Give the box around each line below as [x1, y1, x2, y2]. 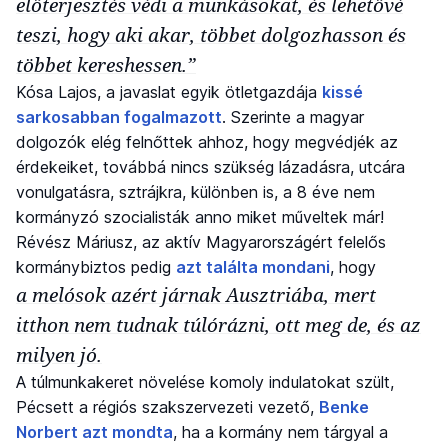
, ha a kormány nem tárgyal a [173, 422, 388, 443]
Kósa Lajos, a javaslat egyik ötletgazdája [16, 82, 322, 103]
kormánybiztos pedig [16, 257, 176, 278]
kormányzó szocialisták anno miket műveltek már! [16, 207, 384, 228]
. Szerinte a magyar [222, 107, 364, 128]
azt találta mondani [176, 257, 330, 278]
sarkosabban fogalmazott [16, 107, 222, 128]
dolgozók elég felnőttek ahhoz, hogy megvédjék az [16, 132, 398, 153]
